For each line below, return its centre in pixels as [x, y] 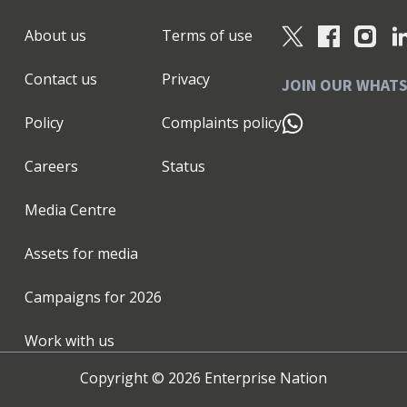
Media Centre [70, 209]
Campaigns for [76, 297]
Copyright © [124, 377]
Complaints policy [221, 122]
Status [183, 166]
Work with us [69, 340]
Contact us [60, 79]
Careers [51, 166]
